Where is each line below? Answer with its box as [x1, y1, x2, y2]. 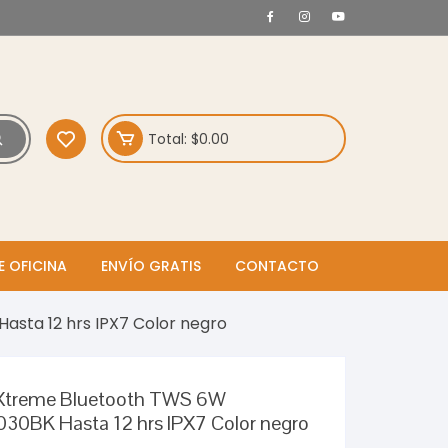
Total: [147, 128, 191, 149]
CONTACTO [234, 256, 319, 277]
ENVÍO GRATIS [100, 256, 201, 277]
